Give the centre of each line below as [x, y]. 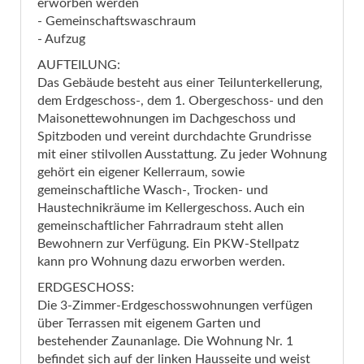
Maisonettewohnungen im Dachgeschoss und [167, 119]
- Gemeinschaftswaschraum [117, 22]
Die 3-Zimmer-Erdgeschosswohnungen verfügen [175, 306]
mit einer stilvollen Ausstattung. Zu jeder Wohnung [182, 155]
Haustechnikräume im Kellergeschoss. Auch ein [171, 208]
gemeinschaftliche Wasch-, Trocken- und [153, 191]
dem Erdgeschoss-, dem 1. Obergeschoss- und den [180, 101]
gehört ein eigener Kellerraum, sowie [141, 173]
